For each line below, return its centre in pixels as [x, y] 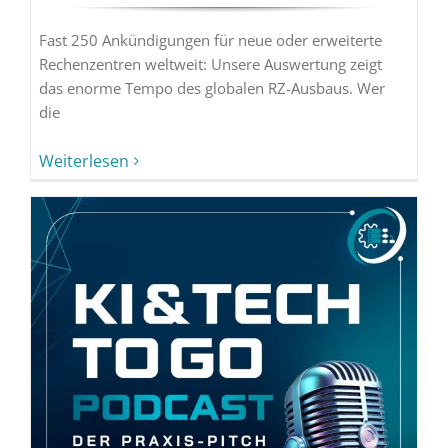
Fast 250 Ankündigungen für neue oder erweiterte [210, 39]
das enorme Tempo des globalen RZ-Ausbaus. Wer [211, 87]
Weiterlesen [83, 160]
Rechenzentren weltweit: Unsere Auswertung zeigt [210, 63]
